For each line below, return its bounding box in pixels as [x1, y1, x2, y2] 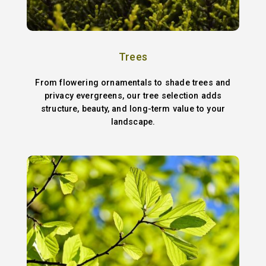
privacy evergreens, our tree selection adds [44, 90, 222, 100]
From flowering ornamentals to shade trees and [35, 77, 231, 87]
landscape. [110, 116, 156, 126]
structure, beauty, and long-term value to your [40, 103, 226, 113]
